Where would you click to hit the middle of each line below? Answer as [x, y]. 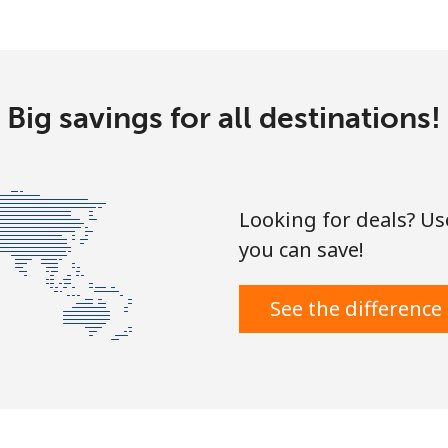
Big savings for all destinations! [224, 118]
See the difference [356, 308]
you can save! [301, 249]
